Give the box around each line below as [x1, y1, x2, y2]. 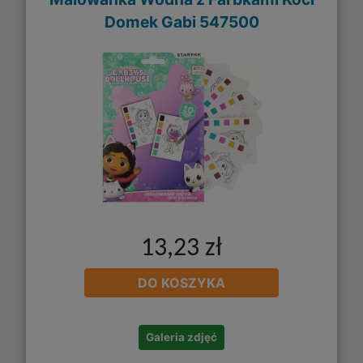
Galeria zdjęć [146, 330, 217, 344]
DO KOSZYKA [138, 274, 225, 291]
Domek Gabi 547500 [104, 12, 259, 32]
